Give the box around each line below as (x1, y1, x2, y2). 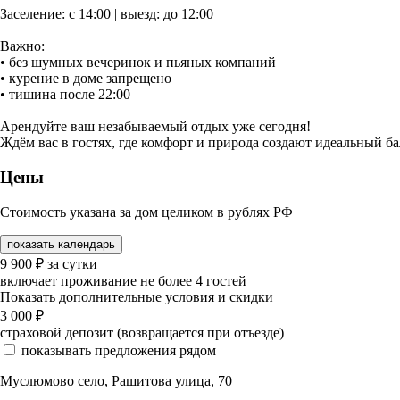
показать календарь (7, 237, 115, 251)
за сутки (47, 255, 97, 271)
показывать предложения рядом (21, 342, 216, 358)
